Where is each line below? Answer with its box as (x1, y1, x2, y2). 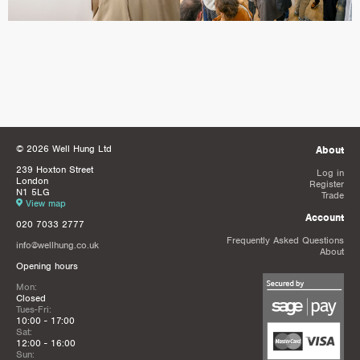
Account (305, 211, 344, 224)
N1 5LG (16, 186, 50, 198)
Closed (16, 292, 46, 305)
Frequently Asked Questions (227, 234, 344, 247)
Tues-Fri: (16, 303, 51, 316)
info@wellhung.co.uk (16, 239, 99, 252)
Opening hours (16, 260, 78, 272)
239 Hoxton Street (16, 163, 93, 176)
